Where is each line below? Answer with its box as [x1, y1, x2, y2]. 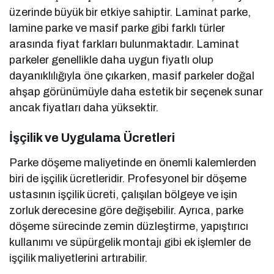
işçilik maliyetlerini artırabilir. [9, 251, 148, 264]
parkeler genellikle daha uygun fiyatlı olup [9, 53, 214, 66]
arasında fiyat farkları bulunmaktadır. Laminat [9, 37, 240, 50]
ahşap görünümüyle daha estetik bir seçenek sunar [9, 85, 264, 98]
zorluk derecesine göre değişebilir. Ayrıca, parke [9, 204, 244, 217]
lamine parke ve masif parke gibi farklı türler [9, 21, 226, 34]
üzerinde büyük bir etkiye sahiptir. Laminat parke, [9, 6, 251, 18]
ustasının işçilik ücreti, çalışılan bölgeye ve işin [9, 188, 238, 201]
